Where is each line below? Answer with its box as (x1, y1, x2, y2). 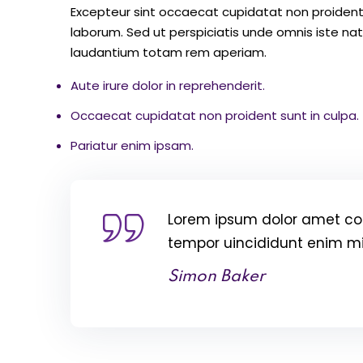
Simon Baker (168, 269, 265, 286)
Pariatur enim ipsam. (70, 137, 194, 155)
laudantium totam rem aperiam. (70, 44, 267, 62)
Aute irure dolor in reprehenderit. (70, 77, 265, 95)
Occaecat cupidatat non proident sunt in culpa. (70, 107, 359, 125)
